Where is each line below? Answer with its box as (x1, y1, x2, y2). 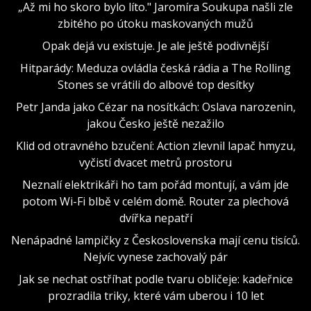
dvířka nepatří (119, 210, 192, 226)
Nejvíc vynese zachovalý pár (83, 249, 228, 264)
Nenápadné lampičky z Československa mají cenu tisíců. (11, 232, 300, 248)
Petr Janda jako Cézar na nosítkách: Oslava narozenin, (15, 99, 296, 115)
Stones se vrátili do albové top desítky (57, 76, 254, 92)
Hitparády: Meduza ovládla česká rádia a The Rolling (20, 60, 291, 76)
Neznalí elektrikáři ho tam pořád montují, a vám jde (22, 176, 289, 192)
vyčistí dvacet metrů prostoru (79, 154, 232, 170)
